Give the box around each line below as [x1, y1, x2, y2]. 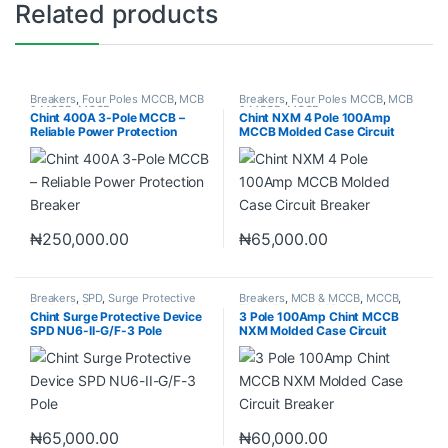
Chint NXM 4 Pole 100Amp [238, 110, 391, 126]
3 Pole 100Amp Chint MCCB [238, 308, 399, 324]
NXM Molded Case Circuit [238, 322, 387, 338]
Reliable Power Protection [29, 124, 177, 140]
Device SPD [29, 301, 91, 316]
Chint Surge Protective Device [29, 308, 202, 324]
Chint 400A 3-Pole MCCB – [29, 110, 185, 126]
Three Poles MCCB [238, 301, 338, 316]
